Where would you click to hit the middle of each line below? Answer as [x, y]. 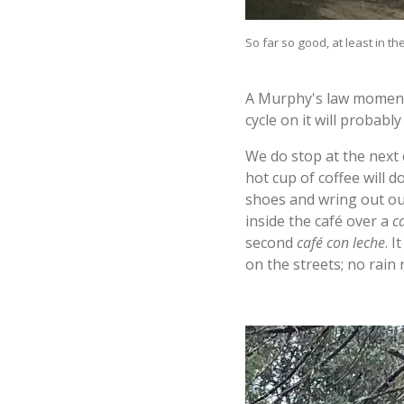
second [271, 242]
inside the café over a [319, 220]
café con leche [341, 242]
